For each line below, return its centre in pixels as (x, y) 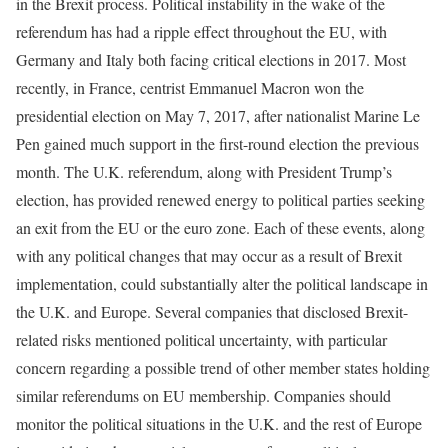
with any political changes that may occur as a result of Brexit (209, 256)
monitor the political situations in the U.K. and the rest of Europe (219, 424)
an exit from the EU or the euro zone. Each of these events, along (220, 228)
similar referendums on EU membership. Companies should (203, 396)
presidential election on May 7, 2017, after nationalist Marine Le (218, 116)
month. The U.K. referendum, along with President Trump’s (204, 172)
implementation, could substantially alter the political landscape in (222, 284)
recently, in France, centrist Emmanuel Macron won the (190, 88)
